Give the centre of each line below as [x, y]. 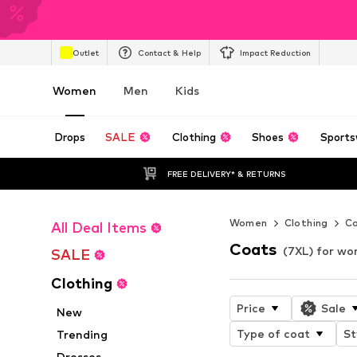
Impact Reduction [275, 52]
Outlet [86, 52]
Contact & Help [169, 52]
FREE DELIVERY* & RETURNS [226, 173]
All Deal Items [99, 228]
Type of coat [273, 333]
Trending [82, 334]
